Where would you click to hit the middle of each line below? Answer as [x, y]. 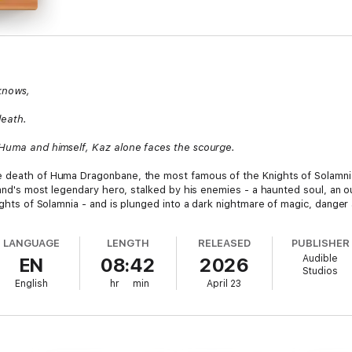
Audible [321, 258]
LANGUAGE [31, 243]
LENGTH [128, 243]
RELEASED [224, 243]
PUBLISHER [321, 243]
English [32, 284]
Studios [321, 271]
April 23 [224, 284]
